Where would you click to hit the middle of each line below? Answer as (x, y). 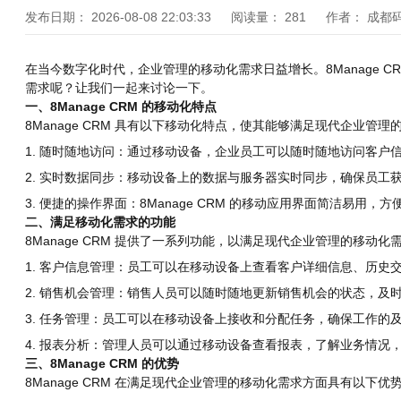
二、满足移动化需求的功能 (100, 222)
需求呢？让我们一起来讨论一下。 (119, 88)
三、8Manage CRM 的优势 (102, 364)
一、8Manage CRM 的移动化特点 (121, 107)
